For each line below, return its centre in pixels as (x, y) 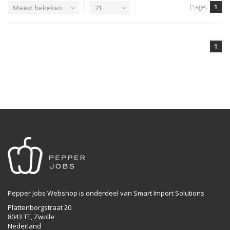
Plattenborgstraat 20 (40, 208)
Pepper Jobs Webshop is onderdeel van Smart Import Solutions (106, 193)
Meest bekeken (37, 7)
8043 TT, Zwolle (31, 217)
